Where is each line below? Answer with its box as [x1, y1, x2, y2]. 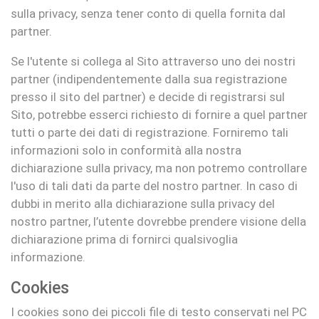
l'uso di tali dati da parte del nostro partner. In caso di [11, 178, 298, 193]
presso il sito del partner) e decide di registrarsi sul [11, 89, 285, 104]
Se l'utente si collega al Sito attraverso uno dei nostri [11, 53, 296, 68]
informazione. [11, 249, 85, 264]
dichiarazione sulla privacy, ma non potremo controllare [11, 160, 307, 175]
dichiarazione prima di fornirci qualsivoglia [11, 231, 238, 246]
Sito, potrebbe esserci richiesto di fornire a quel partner [11, 107, 308, 122]
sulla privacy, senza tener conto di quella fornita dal [11, 6, 286, 21]
